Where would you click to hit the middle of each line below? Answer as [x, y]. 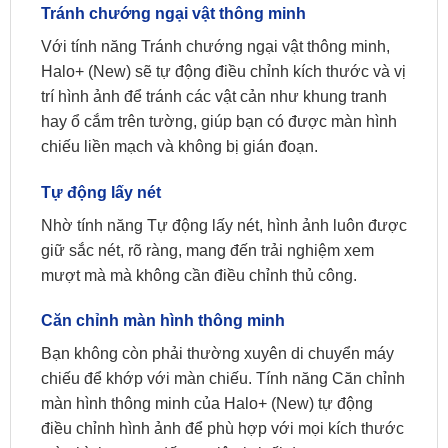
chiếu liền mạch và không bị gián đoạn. [179, 146]
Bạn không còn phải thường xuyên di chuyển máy [217, 354]
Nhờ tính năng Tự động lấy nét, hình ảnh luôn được [224, 225]
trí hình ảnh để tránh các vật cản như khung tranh [214, 96]
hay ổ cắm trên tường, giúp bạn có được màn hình [219, 121]
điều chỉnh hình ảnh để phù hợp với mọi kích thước [222, 429]
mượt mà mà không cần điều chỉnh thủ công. [199, 275]
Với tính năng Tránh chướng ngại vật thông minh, [215, 46]
